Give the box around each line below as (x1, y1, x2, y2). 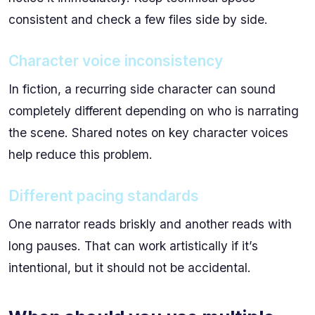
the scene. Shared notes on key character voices (8, 124, 288, 140)
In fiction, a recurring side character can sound (8, 81, 276, 96)
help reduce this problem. (8, 146, 153, 162)
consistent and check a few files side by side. (8, 11, 268, 27)
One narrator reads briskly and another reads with (8, 216, 292, 231)
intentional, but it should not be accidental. (8, 259, 251, 275)
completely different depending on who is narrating (8, 103, 299, 118)
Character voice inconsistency (8, 51, 223, 70)
